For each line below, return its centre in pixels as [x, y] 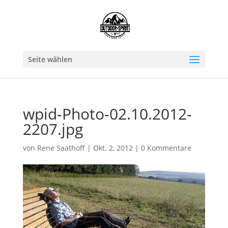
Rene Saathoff [61, 148]
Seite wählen [50, 59]
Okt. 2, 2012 [113, 148]
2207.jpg [53, 129]
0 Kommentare [166, 148]
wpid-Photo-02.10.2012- [107, 114]
